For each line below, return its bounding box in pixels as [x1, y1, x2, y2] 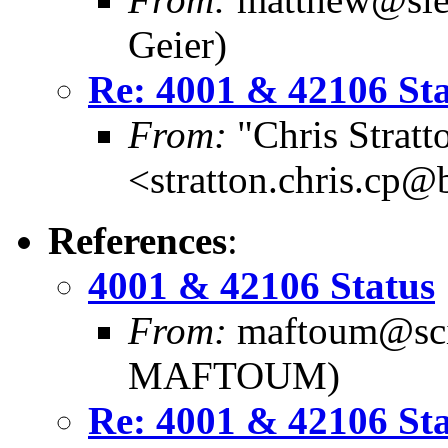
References [48, 218, 227, 262]
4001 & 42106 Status [88, 263, 435, 307]
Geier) [128, 22, 227, 66]
